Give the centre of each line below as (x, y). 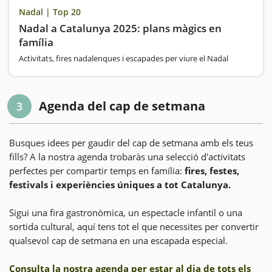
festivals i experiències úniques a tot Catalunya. (120, 184)
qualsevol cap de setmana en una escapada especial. (118, 240)
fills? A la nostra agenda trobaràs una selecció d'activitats (127, 156)
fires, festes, (212, 170)
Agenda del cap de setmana (122, 106)
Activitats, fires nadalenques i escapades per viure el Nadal (124, 58)
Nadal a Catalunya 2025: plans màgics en (120, 28)
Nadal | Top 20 (50, 12)
